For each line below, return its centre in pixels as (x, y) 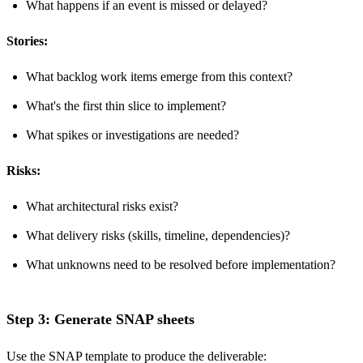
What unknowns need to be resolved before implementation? (181, 265)
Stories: (27, 41)
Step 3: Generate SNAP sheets (100, 320)
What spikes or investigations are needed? (132, 135)
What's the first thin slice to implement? (126, 106)
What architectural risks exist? (102, 207)
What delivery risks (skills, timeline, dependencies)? (158, 236)
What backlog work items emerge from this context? (159, 77)
